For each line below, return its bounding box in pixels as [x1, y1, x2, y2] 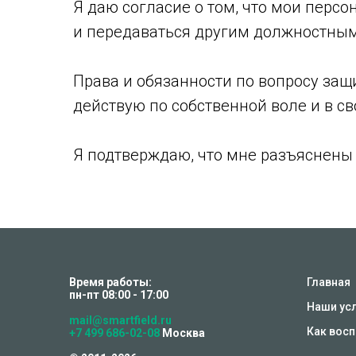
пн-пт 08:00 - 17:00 [69, 288, 168, 301]
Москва [162, 327, 205, 339]
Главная [307, 276, 350, 288]
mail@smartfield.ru [69, 314, 172, 327]
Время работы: [69, 276, 152, 288]
